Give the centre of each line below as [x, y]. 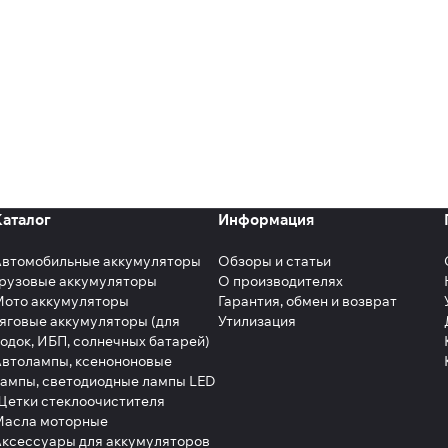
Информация [266, 220]
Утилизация [257, 321]
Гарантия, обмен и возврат [307, 301]
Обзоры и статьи [274, 261]
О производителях [280, 281]
